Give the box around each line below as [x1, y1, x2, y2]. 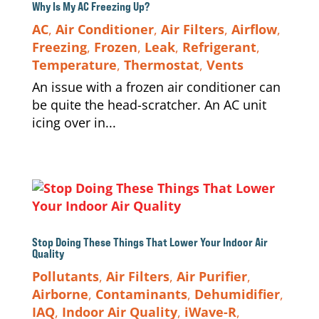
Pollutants [31, 268, 99, 285]
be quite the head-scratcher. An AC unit [31, 96, 266, 113]
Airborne [31, 286, 88, 303]
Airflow [231, 21, 277, 38]
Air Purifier [176, 268, 247, 285]
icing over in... [31, 114, 116, 131]
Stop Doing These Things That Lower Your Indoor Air [31, 235, 268, 249]
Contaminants [95, 286, 187, 303]
